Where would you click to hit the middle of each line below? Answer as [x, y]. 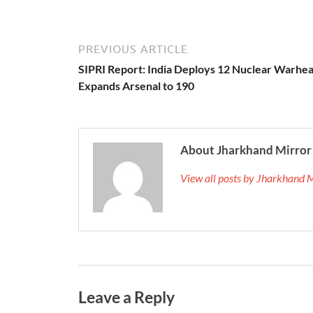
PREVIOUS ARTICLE [133, 49]
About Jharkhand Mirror [246, 150]
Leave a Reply [126, 297]
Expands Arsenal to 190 [136, 85]
